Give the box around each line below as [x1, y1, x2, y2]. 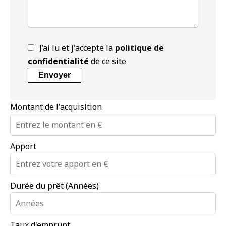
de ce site [89, 55, 126, 67]
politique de [115, 42, 164, 53]
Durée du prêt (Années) [10, 180, 99, 191]
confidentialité [28, 55, 89, 67]
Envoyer [38, 70, 71, 79]
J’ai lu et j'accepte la [39, 42, 115, 53]
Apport [10, 140, 36, 152]
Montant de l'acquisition [10, 101, 102, 112]
